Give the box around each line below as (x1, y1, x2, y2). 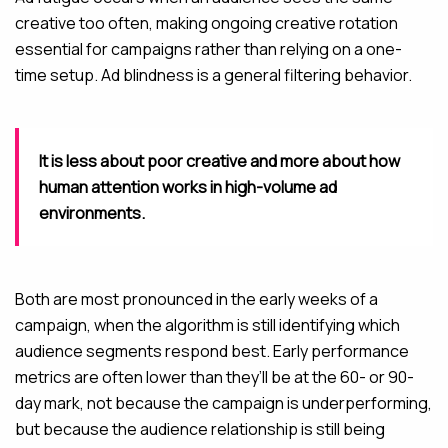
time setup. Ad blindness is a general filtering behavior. (15, 64, 412, 86)
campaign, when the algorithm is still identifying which (15, 314, 400, 336)
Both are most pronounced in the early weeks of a (15, 288, 378, 310)
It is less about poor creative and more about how (39, 150, 400, 172)
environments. (39, 202, 145, 224)
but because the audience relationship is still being (15, 418, 385, 440)
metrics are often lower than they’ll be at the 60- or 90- (15, 366, 414, 388)
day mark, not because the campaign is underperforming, (15, 392, 432, 414)
